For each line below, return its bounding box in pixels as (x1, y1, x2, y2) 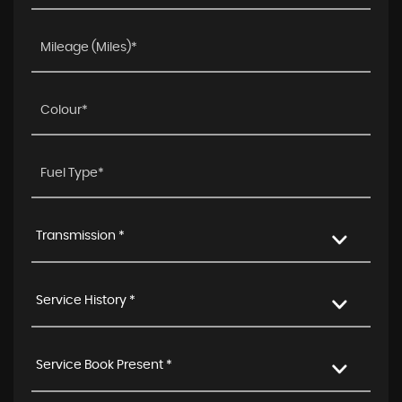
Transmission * (36, 230, 125, 242)
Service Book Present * (36, 359, 172, 371)
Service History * (36, 294, 135, 307)
